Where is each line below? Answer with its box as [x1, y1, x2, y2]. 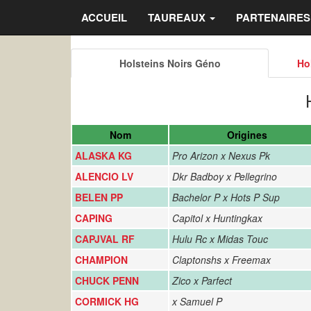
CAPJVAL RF [75, 232, 135, 246]
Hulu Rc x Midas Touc [172, 232, 268, 246]
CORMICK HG [75, 294, 139, 308]
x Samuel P [172, 294, 222, 308]
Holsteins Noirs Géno [119, 56, 221, 70]
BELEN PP [75, 190, 123, 204]
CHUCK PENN [75, 274, 139, 287]
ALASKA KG [75, 149, 132, 162]
